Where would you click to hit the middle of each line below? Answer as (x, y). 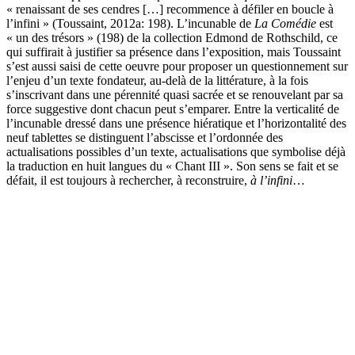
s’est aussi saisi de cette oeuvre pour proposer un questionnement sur (177, 67)
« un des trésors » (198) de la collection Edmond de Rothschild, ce (172, 38)
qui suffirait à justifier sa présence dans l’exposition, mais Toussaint (174, 52)
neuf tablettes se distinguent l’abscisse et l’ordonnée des (145, 138)
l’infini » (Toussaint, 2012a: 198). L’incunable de (130, 24)
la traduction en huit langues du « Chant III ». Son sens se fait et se (172, 166)
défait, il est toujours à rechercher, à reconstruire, (128, 181)
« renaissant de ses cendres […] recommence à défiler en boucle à (170, 10)
